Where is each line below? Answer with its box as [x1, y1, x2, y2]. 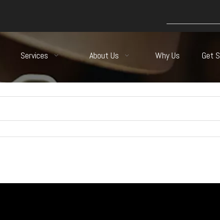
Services [20, 50, 48, 61]
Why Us [155, 50, 180, 61]
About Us [89, 50, 119, 61]
